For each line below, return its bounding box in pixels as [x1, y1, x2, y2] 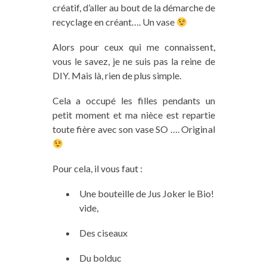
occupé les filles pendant [80, 94, 196, 106]
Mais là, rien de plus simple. [69, 69, 181, 81]
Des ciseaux [79, 226, 128, 238]
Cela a [52, 94, 81, 106]
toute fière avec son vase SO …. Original [52, 123, 215, 135]
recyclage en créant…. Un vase [52, 15, 176, 27]
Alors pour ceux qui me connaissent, [52, 41, 215, 52]
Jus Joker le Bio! [147, 187, 214, 199]
